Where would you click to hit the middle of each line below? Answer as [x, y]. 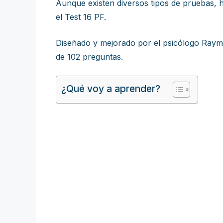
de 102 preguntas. [89, 57]
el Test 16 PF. [81, 17]
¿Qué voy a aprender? [111, 89]
